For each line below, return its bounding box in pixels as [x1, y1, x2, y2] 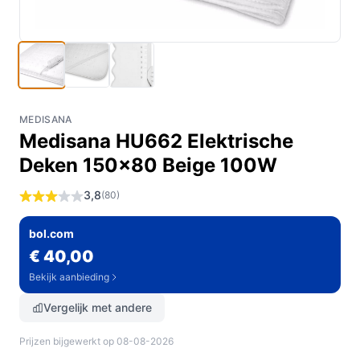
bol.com [29, 227, 74, 240]
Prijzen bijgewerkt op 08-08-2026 [19, 335, 174, 347]
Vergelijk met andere [43, 301, 152, 314]
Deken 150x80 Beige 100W [19, 153, 277, 177]
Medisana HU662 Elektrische [19, 129, 293, 153]
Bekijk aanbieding [29, 271, 109, 283]
